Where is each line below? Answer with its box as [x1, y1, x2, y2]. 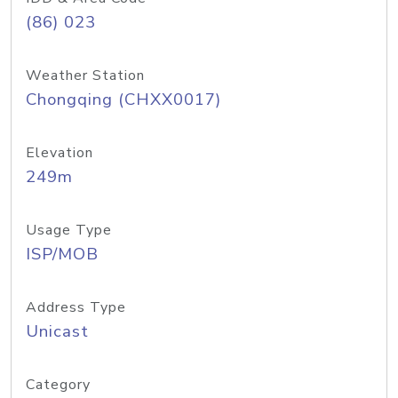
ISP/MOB [26, 243, 99, 266]
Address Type [26, 298, 126, 317]
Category [26, 375, 91, 394]
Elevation [26, 143, 93, 163]
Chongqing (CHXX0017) [26, 88, 221, 111]
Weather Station [26, 66, 145, 85]
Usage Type [26, 220, 112, 240]
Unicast [26, 320, 89, 343]
